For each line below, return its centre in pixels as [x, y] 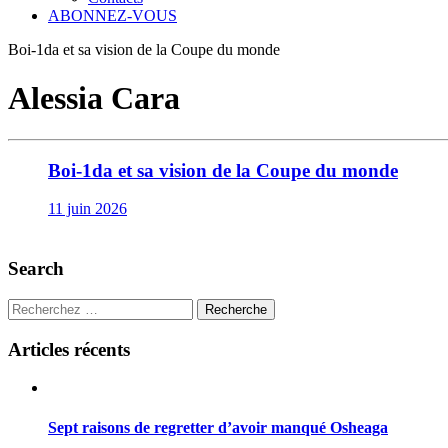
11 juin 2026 [87, 209]
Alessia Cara [94, 98]
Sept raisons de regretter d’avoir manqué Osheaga [218, 427]
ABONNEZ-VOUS [112, 15]
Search [36, 269]
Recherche [236, 310]
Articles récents [69, 349]
